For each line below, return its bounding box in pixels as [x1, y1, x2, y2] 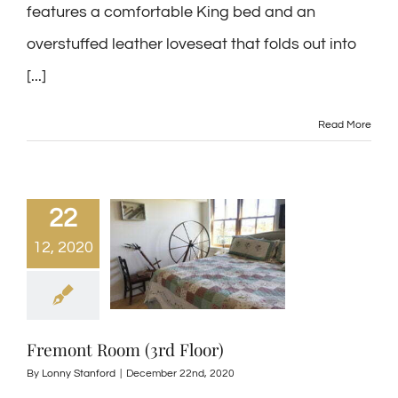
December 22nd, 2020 [126, 368, 235, 379]
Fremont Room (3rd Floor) [27, 338, 224, 361]
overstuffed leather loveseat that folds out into [27, 36, 357, 52]
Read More [318, 119, 371, 131]
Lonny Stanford [42, 368, 115, 379]
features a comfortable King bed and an [27, 4, 315, 20]
